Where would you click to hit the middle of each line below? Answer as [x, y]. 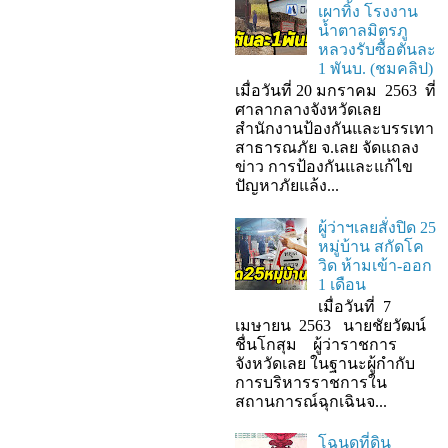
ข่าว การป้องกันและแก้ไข [324, 167]
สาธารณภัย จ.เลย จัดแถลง [327, 148]
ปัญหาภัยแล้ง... [287, 186]
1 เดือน [342, 284]
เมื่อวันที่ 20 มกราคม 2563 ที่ [335, 91]
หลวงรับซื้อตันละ [377, 50]
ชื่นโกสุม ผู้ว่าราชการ [316, 344]
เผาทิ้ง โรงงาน [368, 12]
